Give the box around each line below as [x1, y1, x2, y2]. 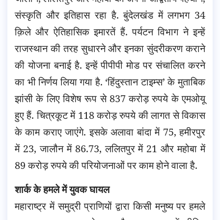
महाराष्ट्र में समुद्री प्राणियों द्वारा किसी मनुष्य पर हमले [15, 199, 205, 213]
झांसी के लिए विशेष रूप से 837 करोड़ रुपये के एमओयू [15, 92, 205, 106]
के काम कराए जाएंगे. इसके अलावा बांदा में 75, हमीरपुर [15, 125, 205, 139]
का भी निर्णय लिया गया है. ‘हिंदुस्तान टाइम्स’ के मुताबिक [15, 75, 205, 89]
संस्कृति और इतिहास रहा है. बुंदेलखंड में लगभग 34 [15, 8, 205, 22]
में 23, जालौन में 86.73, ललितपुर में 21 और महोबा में [15, 142, 205, 156]
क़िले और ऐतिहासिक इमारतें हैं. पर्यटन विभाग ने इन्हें [15, 25, 205, 39]
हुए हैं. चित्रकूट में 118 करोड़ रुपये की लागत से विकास [15, 109, 205, 122]
